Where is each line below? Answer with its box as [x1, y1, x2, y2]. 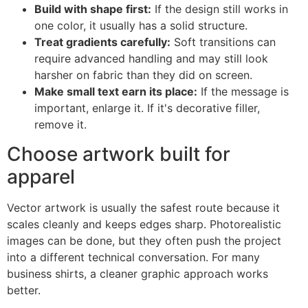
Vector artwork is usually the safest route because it [7, 200, 280, 214]
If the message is [197, 85, 289, 99]
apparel [7, 164, 75, 188]
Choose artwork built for [7, 142, 230, 166]
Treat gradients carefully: [34, 35, 170, 49]
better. [7, 283, 41, 297]
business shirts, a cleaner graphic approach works [7, 266, 268, 280]
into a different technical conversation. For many [7, 250, 260, 264]
